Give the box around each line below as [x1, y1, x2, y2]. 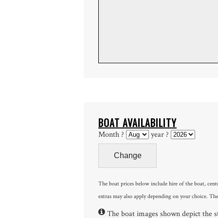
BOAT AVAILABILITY [98, 115, 177, 130]
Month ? [98, 129, 126, 140]
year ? [149, 129, 171, 140]
